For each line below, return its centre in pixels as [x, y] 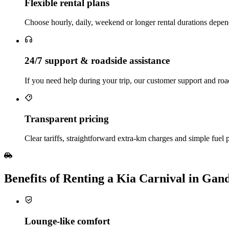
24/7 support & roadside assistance [97, 61]
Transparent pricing [67, 119]
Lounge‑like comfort [67, 221]
